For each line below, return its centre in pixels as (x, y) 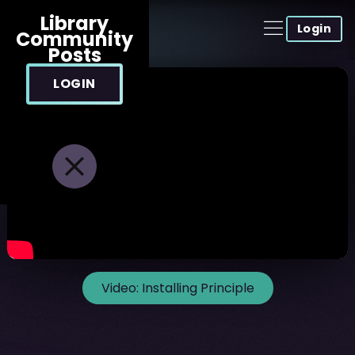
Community (74, 39)
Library (74, 23)
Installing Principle (198, 288)
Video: (121, 288)
